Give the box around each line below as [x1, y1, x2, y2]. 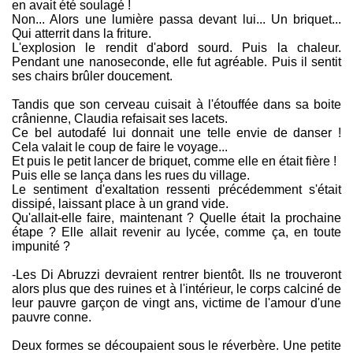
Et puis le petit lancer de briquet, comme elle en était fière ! [12, 154, 336, 169]
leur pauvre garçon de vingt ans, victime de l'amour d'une [12, 296, 341, 310]
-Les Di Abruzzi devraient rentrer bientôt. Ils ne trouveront [12, 268, 341, 282]
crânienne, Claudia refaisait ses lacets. [12, 112, 228, 126]
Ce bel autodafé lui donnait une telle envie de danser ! [12, 126, 341, 140]
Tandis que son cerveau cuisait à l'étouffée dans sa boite [12, 98, 341, 112]
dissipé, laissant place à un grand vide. [12, 197, 229, 211]
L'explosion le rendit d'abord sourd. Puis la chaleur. [12, 41, 341, 55]
